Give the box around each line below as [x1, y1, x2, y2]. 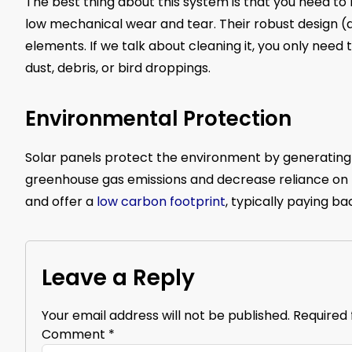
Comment [42, 325, 108, 344]
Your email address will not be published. [42, 306, 290, 324]
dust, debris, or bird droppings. [25, 59, 211, 78]
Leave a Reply [42, 262, 195, 293]
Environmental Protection [25, 104, 291, 134]
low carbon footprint [97, 192, 225, 211]
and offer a [25, 192, 97, 211]
